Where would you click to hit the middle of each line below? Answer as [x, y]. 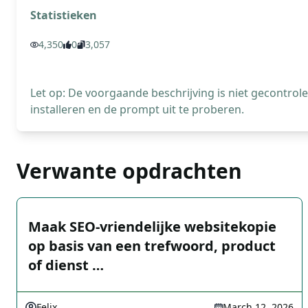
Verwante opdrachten [129, 171]
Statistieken [64, 15]
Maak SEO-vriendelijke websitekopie [152, 227]
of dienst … [66, 265]
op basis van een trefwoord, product [152, 246]
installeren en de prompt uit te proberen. [137, 109]
